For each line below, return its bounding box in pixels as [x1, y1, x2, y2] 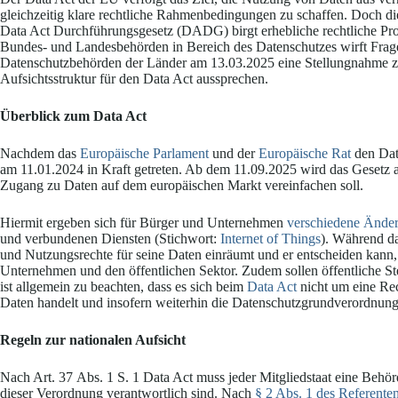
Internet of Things [220, 231, 321, 247]
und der [209, 146, 259, 162]
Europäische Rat [259, 146, 351, 162]
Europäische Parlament [80, 146, 209, 162]
